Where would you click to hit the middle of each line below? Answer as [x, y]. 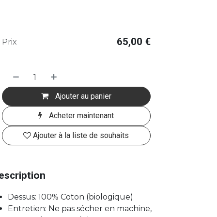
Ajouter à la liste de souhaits [81, 135]
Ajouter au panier [82, 96]
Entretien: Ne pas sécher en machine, [79, 208]
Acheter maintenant [81, 116]
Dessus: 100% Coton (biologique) [70, 197]
